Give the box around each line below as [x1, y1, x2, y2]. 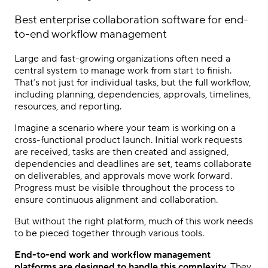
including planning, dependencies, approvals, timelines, [14, 88, 251, 100]
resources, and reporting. [14, 100, 121, 112]
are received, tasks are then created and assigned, [14, 145, 229, 158]
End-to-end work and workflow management [14, 248, 211, 261]
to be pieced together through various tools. [14, 227, 204, 239]
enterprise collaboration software [39, 13, 205, 28]
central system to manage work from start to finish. [14, 64, 232, 77]
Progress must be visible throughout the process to [14, 181, 234, 194]
